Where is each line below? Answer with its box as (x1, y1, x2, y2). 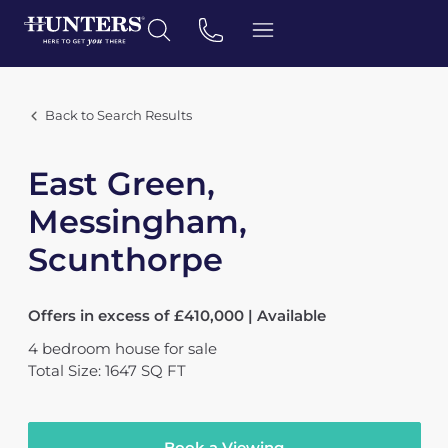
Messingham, (27, 202, 247, 241)
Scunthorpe (27, 240, 223, 279)
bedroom (41, 339, 111, 358)
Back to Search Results (44, 108, 192, 123)
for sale (163, 339, 217, 358)
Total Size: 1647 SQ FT (27, 361, 186, 380)
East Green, (27, 164, 215, 203)
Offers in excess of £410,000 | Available (27, 306, 326, 325)
